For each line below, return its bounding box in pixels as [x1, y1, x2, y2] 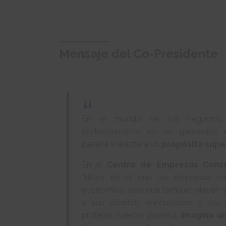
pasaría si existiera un [82, 139, 161, 149]
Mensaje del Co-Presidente [59, 46, 218, 62]
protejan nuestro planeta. [82, 210, 181, 220]
